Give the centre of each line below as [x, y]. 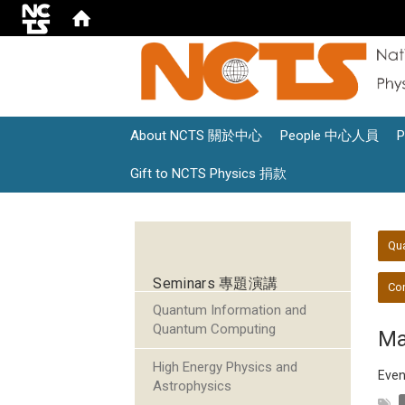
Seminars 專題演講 [216, 284]
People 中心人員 [330, 136]
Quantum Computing [215, 330]
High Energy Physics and [226, 367]
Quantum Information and [230, 311]
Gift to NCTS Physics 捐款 [209, 174]
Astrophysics [193, 386]
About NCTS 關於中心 [197, 136]
